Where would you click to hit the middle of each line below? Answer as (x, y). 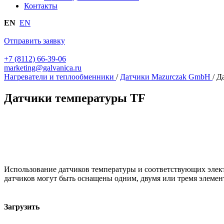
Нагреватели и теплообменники (59, 76)
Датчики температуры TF (75, 98)
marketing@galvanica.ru (43, 67)
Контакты (41, 5)
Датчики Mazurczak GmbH (165, 76)
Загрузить (22, 206)
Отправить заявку (34, 40)
